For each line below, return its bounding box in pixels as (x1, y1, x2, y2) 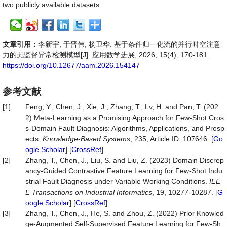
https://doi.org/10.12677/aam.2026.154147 (3, 61, 140, 69)
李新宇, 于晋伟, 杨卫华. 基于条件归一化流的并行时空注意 (38, 40, 220, 48)
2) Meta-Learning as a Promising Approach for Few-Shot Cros (25, 113, 224, 122)
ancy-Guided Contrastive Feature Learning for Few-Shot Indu (25, 167, 222, 175)
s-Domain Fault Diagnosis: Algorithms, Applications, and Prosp (25, 124, 224, 132)
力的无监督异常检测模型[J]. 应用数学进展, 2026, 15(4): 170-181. (3, 51, 209, 59)
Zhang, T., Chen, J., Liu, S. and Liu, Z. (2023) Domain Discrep (25, 156, 224, 164)
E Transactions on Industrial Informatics (25, 188, 152, 196)
